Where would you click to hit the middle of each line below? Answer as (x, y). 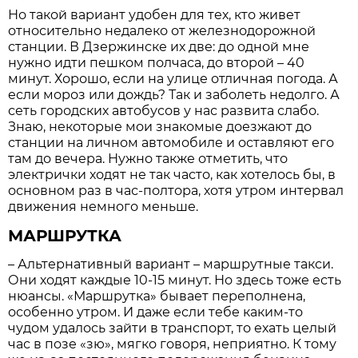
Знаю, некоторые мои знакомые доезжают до (160, 126)
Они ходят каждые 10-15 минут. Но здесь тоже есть (175, 280)
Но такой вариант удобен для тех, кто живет (155, 14)
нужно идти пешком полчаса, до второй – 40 (157, 62)
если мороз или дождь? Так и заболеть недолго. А (174, 94)
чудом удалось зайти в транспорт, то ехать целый (173, 328)
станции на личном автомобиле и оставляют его (171, 142)
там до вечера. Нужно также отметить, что (148, 158)
